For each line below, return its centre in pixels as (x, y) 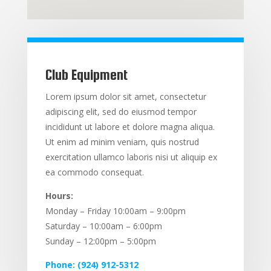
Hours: (59, 196)
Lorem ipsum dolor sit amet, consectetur (126, 96)
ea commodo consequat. (94, 172)
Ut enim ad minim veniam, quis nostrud (122, 142)
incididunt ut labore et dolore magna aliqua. (130, 127)
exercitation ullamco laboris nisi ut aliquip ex (131, 157)
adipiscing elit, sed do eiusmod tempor (121, 112)
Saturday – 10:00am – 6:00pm (103, 226)
